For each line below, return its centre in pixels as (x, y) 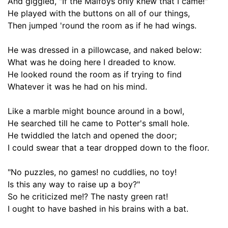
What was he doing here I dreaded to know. (92, 62)
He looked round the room (59, 74)
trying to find (156, 74)
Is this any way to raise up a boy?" (74, 184)
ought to (29, 209)
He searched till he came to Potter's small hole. (98, 123)
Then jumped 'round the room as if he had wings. (102, 25)
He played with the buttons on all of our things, (99, 13)
